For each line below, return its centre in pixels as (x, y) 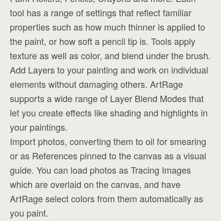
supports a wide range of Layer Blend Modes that (107, 98)
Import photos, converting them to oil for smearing (108, 141)
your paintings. (39, 127)
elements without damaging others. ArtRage (96, 84)
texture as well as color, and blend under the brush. (110, 55)
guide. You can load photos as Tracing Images (100, 170)
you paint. (29, 213)
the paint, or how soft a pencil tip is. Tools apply (103, 41)
